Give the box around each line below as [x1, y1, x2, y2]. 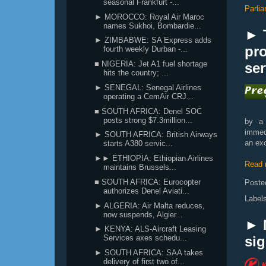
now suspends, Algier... [103, 210, 183, 219]
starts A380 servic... [103, 139, 173, 148]
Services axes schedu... [103, 233, 188, 243]
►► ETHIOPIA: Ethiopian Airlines [94, 154, 214, 163]
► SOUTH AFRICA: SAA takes [94, 248, 204, 257]
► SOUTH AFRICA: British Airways [94, 130, 218, 140]
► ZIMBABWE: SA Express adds [94, 36, 212, 45]
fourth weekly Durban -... [103, 45, 188, 54]
